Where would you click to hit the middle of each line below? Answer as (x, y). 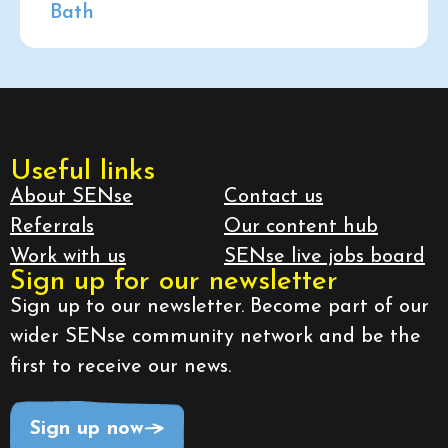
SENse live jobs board (324, 257)
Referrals (52, 227)
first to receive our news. (120, 367)
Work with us (68, 257)
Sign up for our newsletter (174, 282)
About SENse (71, 197)
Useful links (82, 172)
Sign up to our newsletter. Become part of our (219, 307)
